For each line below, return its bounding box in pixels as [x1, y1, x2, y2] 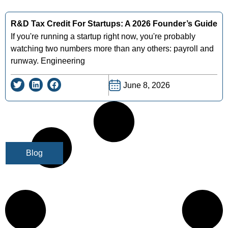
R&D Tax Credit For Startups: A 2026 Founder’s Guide [11, 19, 217, 28]
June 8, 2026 [123, 80, 170, 90]
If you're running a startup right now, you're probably [11, 32, 195, 41]
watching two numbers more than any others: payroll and [11, 44, 214, 53]
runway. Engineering [11, 56, 85, 65]
